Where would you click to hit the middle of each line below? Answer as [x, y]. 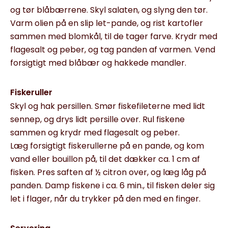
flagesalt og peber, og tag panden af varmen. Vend [113, 50]
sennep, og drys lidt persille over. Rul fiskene [97, 119]
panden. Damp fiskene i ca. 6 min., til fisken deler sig [112, 186]
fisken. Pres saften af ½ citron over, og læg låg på [108, 172]
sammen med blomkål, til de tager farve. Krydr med [114, 36]
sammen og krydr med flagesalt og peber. [95, 133]
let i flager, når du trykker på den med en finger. [105, 199]
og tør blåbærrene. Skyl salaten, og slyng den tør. [109, 10]
